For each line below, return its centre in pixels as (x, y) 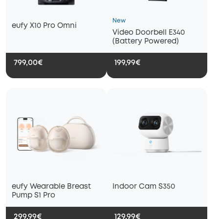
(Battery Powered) (146, 42)
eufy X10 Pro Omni (44, 26)
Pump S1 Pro (33, 196)
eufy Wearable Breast (51, 187)
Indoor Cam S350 (144, 187)
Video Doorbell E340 (149, 33)
